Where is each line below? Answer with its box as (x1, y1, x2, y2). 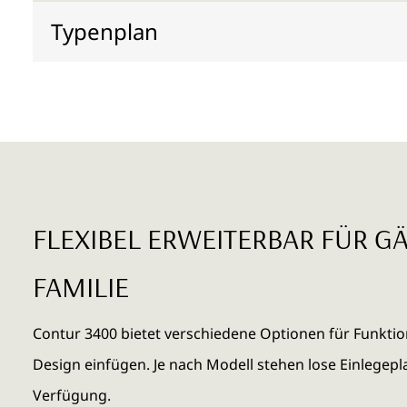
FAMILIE (33, 267, 129, 304)
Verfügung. (33, 384, 111, 405)
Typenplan (51, 15, 158, 46)
